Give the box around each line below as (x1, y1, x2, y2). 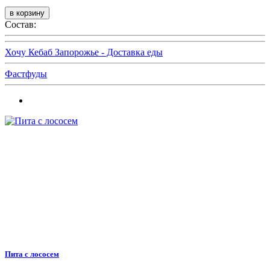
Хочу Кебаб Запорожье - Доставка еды (5, 46, 163, 57)
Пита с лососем (5, 249, 59, 259)
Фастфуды (5, 68, 47, 79)
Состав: (5, 19, 36, 30)
